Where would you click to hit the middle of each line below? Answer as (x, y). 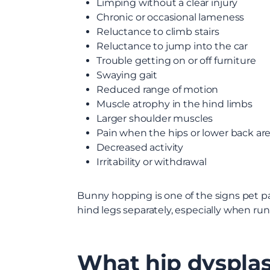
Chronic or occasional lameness (171, 17)
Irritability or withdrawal (152, 162)
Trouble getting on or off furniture (176, 60)
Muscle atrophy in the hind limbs (174, 104)
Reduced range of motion (158, 89)
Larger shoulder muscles (155, 118)
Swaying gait (127, 75)
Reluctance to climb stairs (158, 31)
